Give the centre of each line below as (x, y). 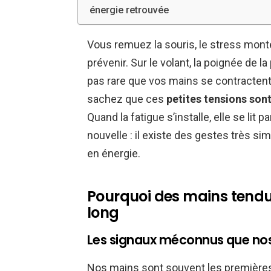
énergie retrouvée (129, 10)
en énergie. (114, 154)
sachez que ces (127, 99)
